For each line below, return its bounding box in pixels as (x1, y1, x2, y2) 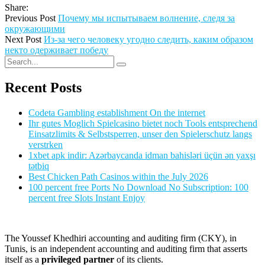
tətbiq (28, 161, 49, 172)
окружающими (5, 24, 65, 34)
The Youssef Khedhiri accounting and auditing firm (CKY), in (5, 233, 237, 244)
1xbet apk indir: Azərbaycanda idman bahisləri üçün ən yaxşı (28, 150, 256, 161)
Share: (5, 2, 28, 13)
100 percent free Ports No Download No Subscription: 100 (28, 182, 248, 193)
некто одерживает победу (5, 45, 108, 56)
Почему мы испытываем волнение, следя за (58, 13, 235, 24)
